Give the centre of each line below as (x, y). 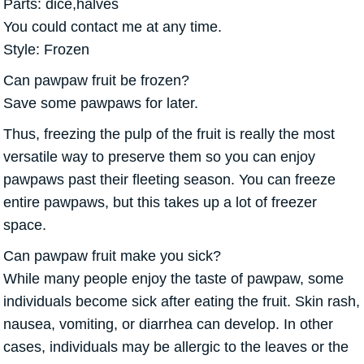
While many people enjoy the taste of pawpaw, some (173, 278)
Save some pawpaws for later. (101, 103)
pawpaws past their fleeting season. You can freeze (169, 179)
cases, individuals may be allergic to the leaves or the (176, 347)
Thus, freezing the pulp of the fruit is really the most (169, 134)
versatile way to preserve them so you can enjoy (159, 156)
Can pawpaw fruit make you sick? (112, 256)
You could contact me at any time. (113, 26)
